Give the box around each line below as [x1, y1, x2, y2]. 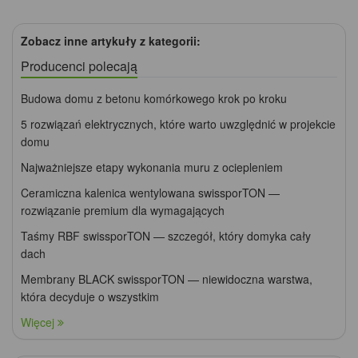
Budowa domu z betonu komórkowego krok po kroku [21, 90, 287, 107]
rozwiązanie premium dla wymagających [21, 202, 225, 219]
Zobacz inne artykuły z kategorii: [21, 33, 201, 50]
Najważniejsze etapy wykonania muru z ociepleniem [21, 159, 283, 176]
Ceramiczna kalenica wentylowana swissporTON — [21, 185, 280, 201]
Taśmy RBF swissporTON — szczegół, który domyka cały [21, 228, 311, 245]
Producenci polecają [21, 57, 137, 76]
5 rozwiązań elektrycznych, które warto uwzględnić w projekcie [21, 116, 336, 133]
